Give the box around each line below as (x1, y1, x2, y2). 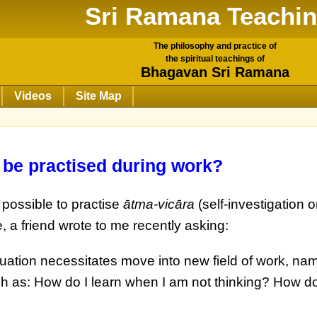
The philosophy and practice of (154, 41, 277, 52)
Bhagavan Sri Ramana (141, 64, 289, 81)
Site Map (75, 90, 122, 102)
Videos (13, 90, 52, 102)
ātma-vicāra (123, 197, 195, 212)
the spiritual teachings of (166, 54, 265, 64)
